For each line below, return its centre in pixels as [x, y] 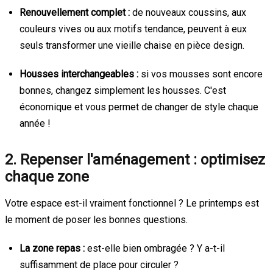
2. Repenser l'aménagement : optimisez [135, 159]
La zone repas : [52, 248]
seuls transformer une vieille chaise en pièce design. [132, 45]
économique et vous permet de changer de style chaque [139, 107]
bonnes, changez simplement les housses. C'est [123, 90]
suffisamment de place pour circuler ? [99, 264]
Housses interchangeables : [79, 74]
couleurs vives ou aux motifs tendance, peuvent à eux [133, 29]
